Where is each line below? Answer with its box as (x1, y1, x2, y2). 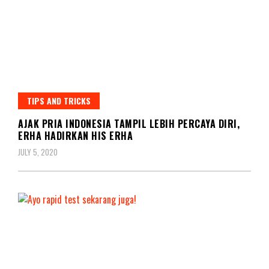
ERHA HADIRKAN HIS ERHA (18, 128, 133, 143)
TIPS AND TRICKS (27, 94, 91, 107)
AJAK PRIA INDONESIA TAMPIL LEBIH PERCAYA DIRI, (18, 116, 240, 131)
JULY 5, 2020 (18, 145, 58, 158)
